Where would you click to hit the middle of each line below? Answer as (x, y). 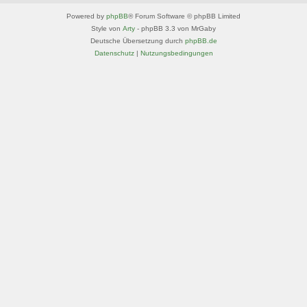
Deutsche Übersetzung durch (137, 40)
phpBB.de (201, 40)
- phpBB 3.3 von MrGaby (175, 28)
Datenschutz (114, 53)
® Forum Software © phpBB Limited (184, 16)
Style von (107, 28)
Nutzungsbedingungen (176, 53)
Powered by (86, 16)
